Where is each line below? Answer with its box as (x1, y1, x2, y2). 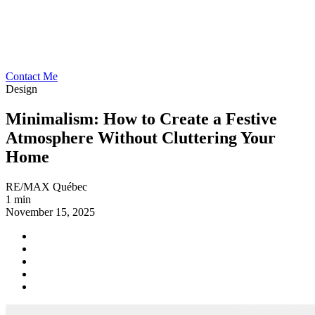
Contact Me (6, 70, 58, 82)
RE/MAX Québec (6, 180, 87, 193)
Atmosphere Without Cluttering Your (6, 128, 276, 147)
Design (6, 83, 37, 95)
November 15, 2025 (6, 205, 95, 218)
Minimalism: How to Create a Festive (6, 109, 277, 128)
